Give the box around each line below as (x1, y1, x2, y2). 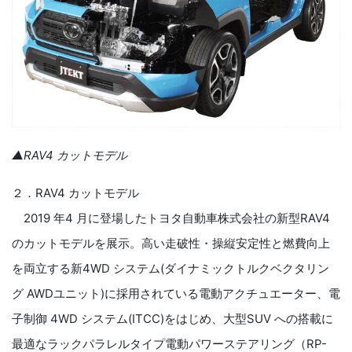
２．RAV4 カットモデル (12, 185, 139, 201)
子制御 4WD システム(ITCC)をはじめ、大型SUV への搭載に (12, 311, 333, 327)
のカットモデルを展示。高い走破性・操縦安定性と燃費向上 (12, 236, 330, 251)
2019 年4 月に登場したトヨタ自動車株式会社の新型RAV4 (12, 211, 330, 226)
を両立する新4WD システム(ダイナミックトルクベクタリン (12, 261, 329, 277)
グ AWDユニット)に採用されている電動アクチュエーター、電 (12, 286, 340, 302)
